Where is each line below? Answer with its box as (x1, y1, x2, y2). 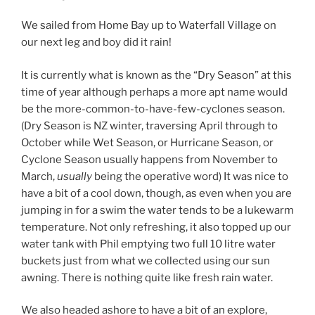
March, (21, 169, 57, 183)
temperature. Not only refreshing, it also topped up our (21, 220, 291, 233)
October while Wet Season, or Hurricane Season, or (21, 136, 274, 149)
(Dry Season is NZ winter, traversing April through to (21, 119, 278, 132)
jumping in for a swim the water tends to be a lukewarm (21, 203, 294, 217)
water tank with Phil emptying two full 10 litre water (21, 237, 276, 250)
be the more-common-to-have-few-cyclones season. (21, 102, 285, 115)
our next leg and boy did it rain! (21, 36, 172, 49)
